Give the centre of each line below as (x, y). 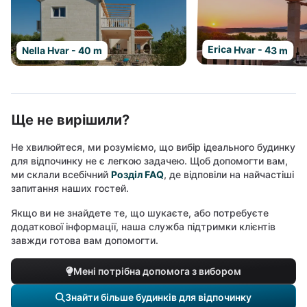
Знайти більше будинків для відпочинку (158, 297)
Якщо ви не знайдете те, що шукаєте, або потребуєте (140, 213)
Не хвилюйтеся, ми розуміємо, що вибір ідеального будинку (153, 147)
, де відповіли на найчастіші (229, 174)
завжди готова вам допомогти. (85, 240)
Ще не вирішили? (70, 120)
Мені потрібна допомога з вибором (157, 271)
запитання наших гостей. (70, 188)
